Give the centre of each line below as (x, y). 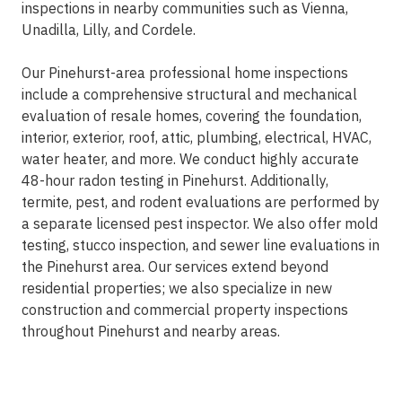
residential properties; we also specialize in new (177, 288)
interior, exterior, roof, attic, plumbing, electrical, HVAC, (197, 138)
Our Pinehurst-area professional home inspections (185, 73)
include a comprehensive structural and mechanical (189, 95)
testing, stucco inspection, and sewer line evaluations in (201, 245)
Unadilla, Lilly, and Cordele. (109, 30)
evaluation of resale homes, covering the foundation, (192, 116)
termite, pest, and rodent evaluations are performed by (201, 202)
